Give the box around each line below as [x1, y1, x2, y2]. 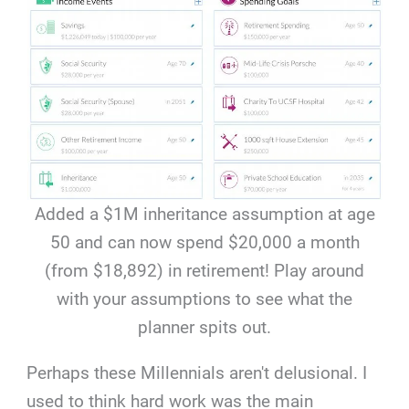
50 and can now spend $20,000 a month [49, 232, 360, 254]
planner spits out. [138, 317, 271, 339]
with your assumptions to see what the [57, 288, 352, 310]
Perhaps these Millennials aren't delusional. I [26, 362, 368, 384]
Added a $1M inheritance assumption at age [34, 204, 375, 225]
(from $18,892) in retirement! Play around [45, 260, 364, 282]
